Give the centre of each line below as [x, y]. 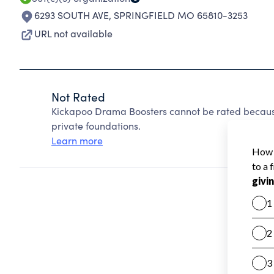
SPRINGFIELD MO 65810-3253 [181, 15]
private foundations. [96, 126]
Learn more [77, 140]
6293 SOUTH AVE [72, 15]
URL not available [73, 33]
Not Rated [78, 97]
